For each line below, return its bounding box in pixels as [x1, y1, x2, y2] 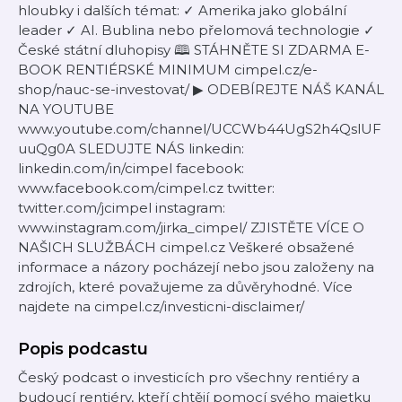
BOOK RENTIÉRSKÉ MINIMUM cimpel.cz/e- [18, 61, 318, 78]
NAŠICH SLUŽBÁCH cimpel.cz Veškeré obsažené [18, 239, 354, 256]
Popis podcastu [18, 339, 148, 359]
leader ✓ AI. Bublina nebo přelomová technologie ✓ [18, 22, 375, 39]
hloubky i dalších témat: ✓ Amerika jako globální [18, 2, 346, 19]
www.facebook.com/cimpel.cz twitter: [18, 179, 275, 197]
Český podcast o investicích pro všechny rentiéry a [18, 369, 360, 386]
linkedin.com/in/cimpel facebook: [18, 160, 244, 177]
